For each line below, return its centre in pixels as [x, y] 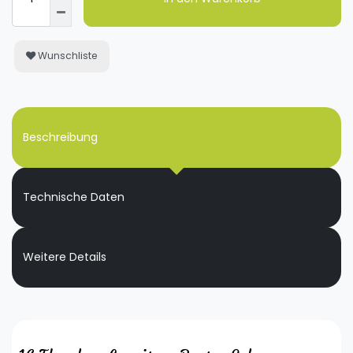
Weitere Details [65, 257]
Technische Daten [74, 197]
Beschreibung [60, 137]
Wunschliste [67, 56]
